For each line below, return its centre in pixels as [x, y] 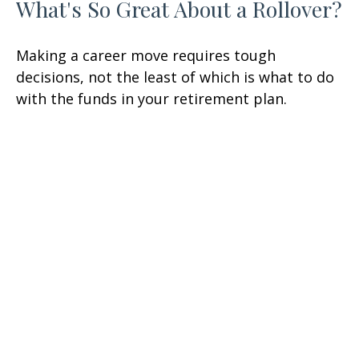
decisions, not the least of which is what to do [175, 77]
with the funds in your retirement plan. [151, 98]
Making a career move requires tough [146, 55]
